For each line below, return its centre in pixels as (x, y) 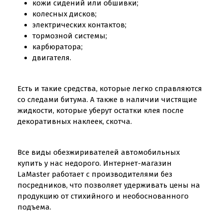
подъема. (34, 207)
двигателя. (52, 58)
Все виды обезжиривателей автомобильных (99, 152)
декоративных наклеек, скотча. (75, 121)
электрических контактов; (79, 25)
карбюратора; (57, 47)
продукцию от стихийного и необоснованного (103, 196)
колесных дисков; (64, 14)
